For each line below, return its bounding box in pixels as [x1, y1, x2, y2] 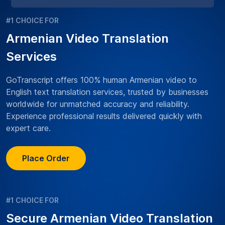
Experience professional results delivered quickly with [6, 111, 202, 122]
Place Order [22, 153, 70, 164]
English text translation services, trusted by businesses [6, 87, 208, 97]
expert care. [6, 123, 51, 134]
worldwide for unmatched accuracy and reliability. [6, 99, 189, 109]
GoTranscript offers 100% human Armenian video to [6, 75, 197, 85]
